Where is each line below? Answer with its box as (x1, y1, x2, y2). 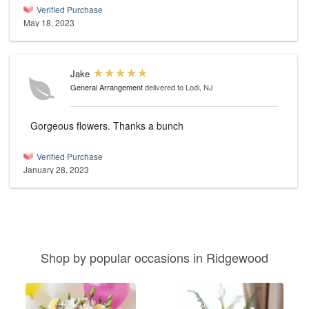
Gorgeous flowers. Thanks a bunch (30, 119, 183, 133)
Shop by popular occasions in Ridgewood (41, 248, 268, 267)
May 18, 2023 (23, 17, 74, 29)
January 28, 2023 (23, 163, 89, 176)
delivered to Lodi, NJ (145, 81, 213, 93)
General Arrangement (70, 81, 143, 93)
